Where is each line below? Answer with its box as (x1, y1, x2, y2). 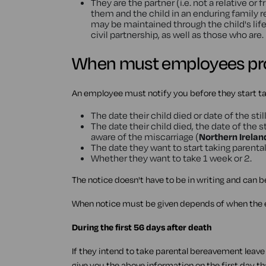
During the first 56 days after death (71, 221, 211, 233)
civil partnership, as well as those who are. (90, 28, 264, 40)
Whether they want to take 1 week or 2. (90, 152, 252, 164)
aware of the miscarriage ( (90, 131, 199, 142)
